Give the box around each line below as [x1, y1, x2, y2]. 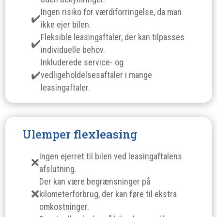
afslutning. [39, 164, 77, 174]
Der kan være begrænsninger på [39, 176, 151, 186]
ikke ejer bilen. [41, 19, 92, 30]
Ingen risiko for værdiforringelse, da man [41, 7, 182, 17]
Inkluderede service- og [41, 57, 124, 67]
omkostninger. [39, 201, 90, 212]
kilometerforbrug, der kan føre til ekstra [39, 189, 177, 199]
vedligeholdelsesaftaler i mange [41, 70, 153, 80]
